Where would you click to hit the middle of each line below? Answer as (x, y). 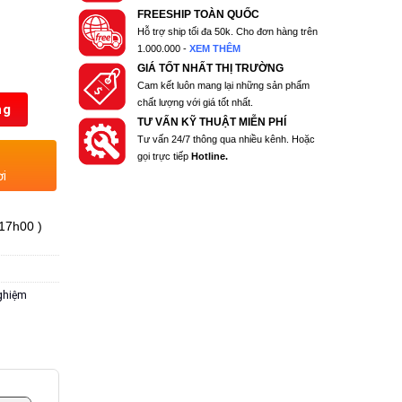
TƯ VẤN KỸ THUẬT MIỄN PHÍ (212, 122)
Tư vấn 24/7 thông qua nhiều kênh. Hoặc (227, 140)
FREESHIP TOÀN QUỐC (199, 14)
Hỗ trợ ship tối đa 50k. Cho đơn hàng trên (228, 31)
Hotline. (210, 157)
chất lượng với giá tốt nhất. (196, 102)
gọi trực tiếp (165, 157)
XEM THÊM (215, 48)
